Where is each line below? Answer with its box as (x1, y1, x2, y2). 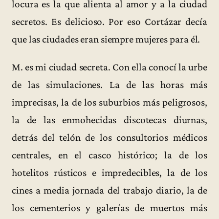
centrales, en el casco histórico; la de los (12, 149, 207, 161)
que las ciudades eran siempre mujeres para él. (12, 33, 200, 45)
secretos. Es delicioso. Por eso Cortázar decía (12, 15, 207, 27)
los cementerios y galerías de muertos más (12, 202, 207, 214)
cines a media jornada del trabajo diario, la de (12, 184, 207, 197)
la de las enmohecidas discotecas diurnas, (12, 114, 207, 126)
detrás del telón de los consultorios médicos (12, 131, 207, 144)
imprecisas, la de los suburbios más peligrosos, (12, 96, 207, 109)
